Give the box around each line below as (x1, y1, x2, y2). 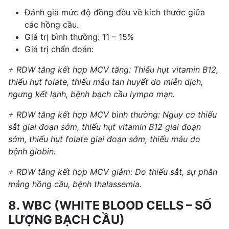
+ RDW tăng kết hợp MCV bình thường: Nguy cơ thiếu (8, 109, 217, 120)
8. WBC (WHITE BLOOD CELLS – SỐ (8, 197, 212, 213)
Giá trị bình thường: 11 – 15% (25, 31, 134, 42)
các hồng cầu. (25, 19, 79, 30)
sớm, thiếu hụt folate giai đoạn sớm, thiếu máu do (8, 133, 200, 144)
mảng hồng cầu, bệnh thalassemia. (8, 178, 142, 189)
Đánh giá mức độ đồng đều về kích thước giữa (25, 7, 205, 17)
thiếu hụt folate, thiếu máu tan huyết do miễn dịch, (8, 76, 203, 87)
